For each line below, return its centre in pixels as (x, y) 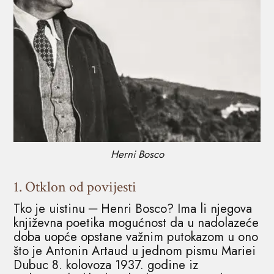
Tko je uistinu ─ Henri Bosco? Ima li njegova (133, 209)
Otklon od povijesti (81, 187)
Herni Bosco (137, 154)
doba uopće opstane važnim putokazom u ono (136, 237)
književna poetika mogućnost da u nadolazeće (136, 223)
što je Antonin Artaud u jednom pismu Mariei (135, 251)
